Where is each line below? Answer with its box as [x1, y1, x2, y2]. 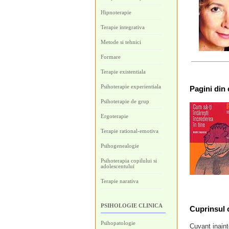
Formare [101, 54, 121, 60]
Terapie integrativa [101, 24, 145, 30]
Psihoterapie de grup [101, 98, 149, 104]
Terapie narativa [101, 178, 139, 184]
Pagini [190, 84, 212, 93]
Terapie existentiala [101, 68, 146, 75]
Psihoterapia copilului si [101, 157, 157, 164]
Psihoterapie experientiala [101, 83, 161, 89]
